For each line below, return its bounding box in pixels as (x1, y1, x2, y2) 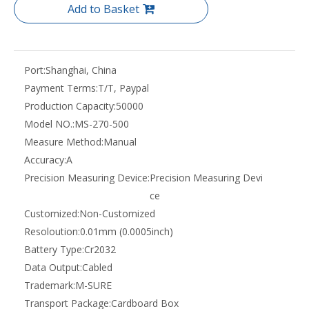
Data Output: (24, 261, 82, 274)
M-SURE (75, 279, 112, 292)
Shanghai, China (46, 63, 117, 77)
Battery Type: (24, 243, 84, 256)
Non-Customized (79, 207, 155, 220)
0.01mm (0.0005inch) (80, 225, 173, 238)
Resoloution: (24, 225, 80, 238)
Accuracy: (24, 153, 66, 166)
